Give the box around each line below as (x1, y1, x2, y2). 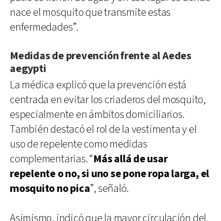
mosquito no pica (10, 181, 90, 196)
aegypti (10, 61, 46, 76)
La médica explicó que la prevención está (10, 77, 187, 92)
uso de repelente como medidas (10, 137, 147, 151)
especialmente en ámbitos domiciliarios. (10, 107, 184, 122)
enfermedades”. (10, 20, 78, 35)
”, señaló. (90, 181, 129, 196)
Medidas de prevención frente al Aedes (10, 48, 191, 63)
